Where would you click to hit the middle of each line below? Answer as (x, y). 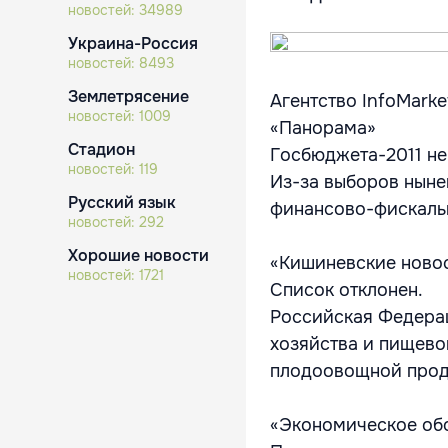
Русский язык (122, 202)
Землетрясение (128, 96)
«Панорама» (323, 128)
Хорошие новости (138, 255)
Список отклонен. (346, 290)
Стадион (101, 149)
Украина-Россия (133, 43)
